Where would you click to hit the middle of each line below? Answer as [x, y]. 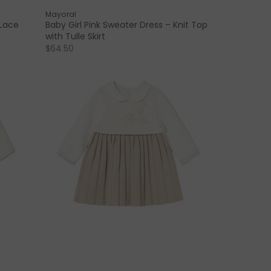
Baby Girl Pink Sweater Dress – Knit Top [127, 24]
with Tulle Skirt [76, 36]
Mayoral [61, 14]
